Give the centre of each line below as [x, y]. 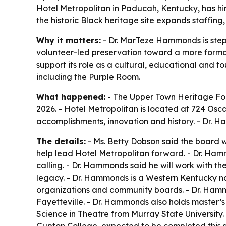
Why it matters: [69, 40]
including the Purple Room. [88, 77]
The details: [61, 141]
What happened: [71, 97]
